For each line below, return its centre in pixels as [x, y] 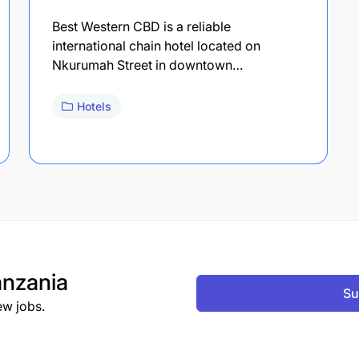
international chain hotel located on [156, 45]
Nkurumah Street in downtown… [147, 65]
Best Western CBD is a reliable [141, 26]
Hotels [94, 106]
